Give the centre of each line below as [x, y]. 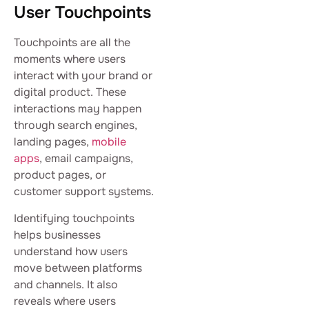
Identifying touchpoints [74, 218]
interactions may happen [78, 109]
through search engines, [76, 126]
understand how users [71, 251]
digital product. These [70, 92]
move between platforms [78, 268]
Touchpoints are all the [72, 43]
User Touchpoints [82, 13]
